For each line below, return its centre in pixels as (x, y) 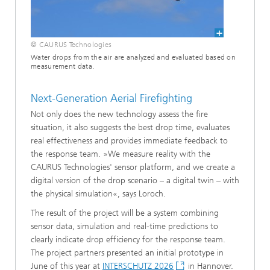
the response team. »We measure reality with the (121, 154)
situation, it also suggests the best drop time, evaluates (130, 127)
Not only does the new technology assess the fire (119, 114)
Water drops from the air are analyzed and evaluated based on (133, 58)
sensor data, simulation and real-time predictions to (124, 226)
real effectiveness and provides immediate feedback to (129, 140)
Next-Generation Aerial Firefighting (111, 99)
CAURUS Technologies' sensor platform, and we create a (133, 167)
